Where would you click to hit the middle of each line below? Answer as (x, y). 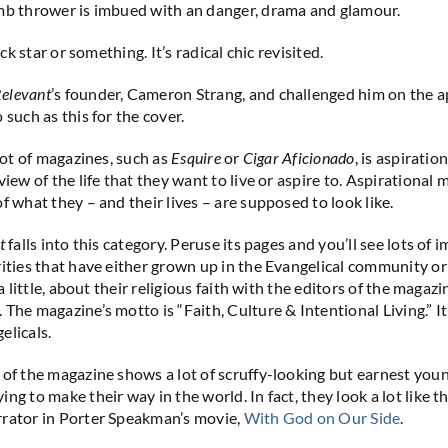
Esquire (196, 157)
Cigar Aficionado (298, 157)
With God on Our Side (322, 417)
